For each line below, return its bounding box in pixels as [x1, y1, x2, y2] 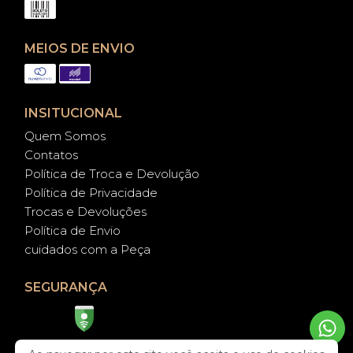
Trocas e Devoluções [24, 203, 147, 219]
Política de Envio [24, 222, 121, 238]
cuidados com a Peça [24, 241, 150, 257]
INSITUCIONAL [24, 105, 122, 121]
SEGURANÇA [24, 279, 107, 295]
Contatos [24, 147, 78, 162]
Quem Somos [24, 128, 106, 143]
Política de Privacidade [24, 184, 158, 200]
